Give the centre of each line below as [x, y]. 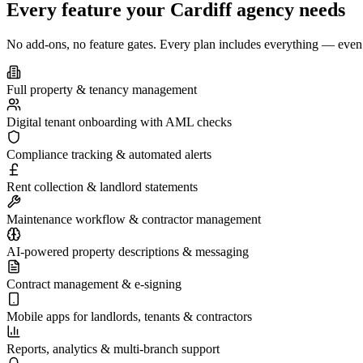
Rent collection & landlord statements [102, 187]
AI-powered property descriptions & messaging [128, 252]
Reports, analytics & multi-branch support [113, 349]
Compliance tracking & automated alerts [109, 154]
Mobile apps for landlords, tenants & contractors [129, 316]
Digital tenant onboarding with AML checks [119, 122]
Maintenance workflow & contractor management [134, 219]
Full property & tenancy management [102, 90]
